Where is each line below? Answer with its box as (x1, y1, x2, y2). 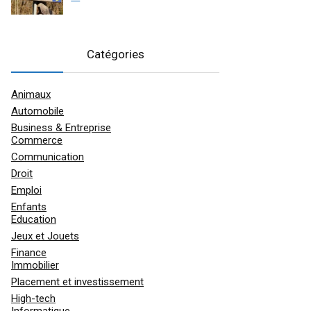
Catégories (86, 47, 144, 61)
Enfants (11, 200, 47, 213)
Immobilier (11, 258, 59, 271)
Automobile (11, 104, 64, 117)
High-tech (11, 292, 56, 305)
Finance (11, 246, 47, 259)
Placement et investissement (11, 275, 144, 288)
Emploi (11, 183, 42, 196)
